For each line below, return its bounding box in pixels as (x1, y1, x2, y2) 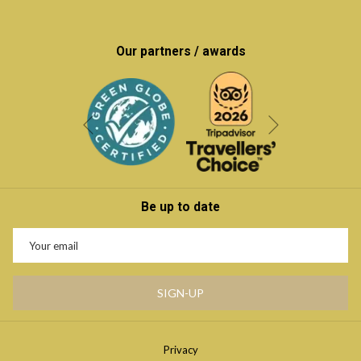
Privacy (163, 343, 198, 356)
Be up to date (141, 200, 220, 215)
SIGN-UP (157, 286, 204, 300)
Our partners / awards (115, 44, 246, 59)
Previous (87, 127, 128, 141)
